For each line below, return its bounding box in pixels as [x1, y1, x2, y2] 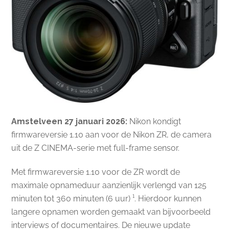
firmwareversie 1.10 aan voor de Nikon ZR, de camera [11, 130, 212, 140]
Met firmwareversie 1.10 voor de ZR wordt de [11, 167, 180, 177]
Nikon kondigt [127, 117, 181, 127]
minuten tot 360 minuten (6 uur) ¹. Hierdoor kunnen [11, 194, 202, 204]
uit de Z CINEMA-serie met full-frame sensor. [11, 143, 180, 153]
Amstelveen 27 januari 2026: [11, 117, 128, 127]
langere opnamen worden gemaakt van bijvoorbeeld [11, 207, 211, 217]
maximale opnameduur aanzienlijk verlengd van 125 [11, 180, 207, 191]
